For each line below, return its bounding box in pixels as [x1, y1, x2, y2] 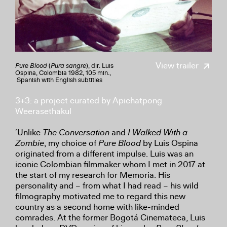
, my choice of [44, 137, 98, 148]
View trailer [156, 60, 201, 71]
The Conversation [43, 127, 109, 138]
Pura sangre [51, 61, 86, 70]
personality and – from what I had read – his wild [15, 180, 199, 191]
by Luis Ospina [141, 137, 198, 148]
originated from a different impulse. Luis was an [15, 148, 194, 159]
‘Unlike [15, 127, 43, 138]
